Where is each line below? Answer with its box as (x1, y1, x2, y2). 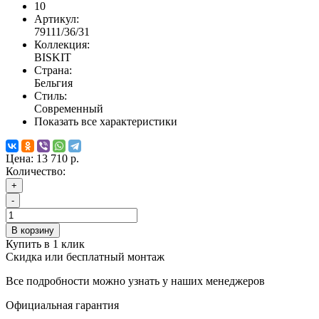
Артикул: (34, 13, 79, 26)
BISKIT (34, 51, 71, 64)
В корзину (11, 225, 54, 236)
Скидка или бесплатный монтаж (6, 251, 164, 263)
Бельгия (34, 77, 73, 90)
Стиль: (34, 90, 67, 103)
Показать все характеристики (34, 115, 177, 128)
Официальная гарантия (6, 299, 119, 312)
